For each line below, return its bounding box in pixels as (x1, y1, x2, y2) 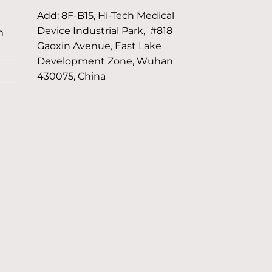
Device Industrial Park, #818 (37, 24, 172, 36)
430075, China (37, 70, 106, 82)
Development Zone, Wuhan (37, 55, 173, 67)
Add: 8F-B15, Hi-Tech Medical (37, 9, 174, 21)
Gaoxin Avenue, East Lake (37, 39, 161, 52)
